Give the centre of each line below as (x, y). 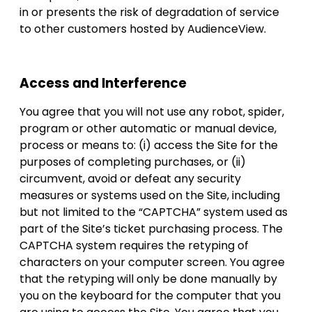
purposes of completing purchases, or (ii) (133, 162)
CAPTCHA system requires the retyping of (134, 246)
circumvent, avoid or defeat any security (130, 179)
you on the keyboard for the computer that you (150, 296)
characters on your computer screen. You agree (152, 263)
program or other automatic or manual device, (148, 129)
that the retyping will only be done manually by (148, 279)
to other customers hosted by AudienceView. (144, 29)
